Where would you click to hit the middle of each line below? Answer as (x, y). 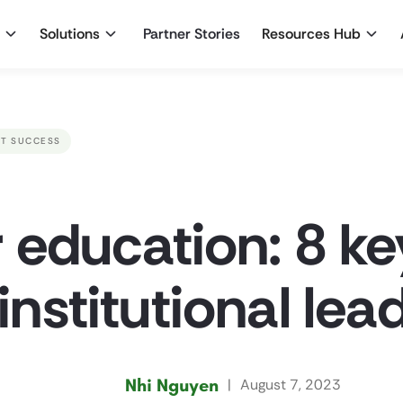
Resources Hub (311, 34)
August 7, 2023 (291, 385)
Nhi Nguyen (172, 385)
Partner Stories (192, 34)
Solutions (70, 34)
